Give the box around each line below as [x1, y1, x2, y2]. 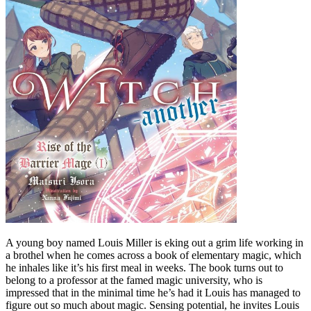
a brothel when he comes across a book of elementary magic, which [6, 249, 301, 262]
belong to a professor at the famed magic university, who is [6, 274, 262, 287]
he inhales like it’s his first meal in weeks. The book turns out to [6, 262, 283, 274]
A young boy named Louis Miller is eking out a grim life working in [6, 237, 303, 249]
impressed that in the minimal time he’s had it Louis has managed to [6, 287, 301, 299]
